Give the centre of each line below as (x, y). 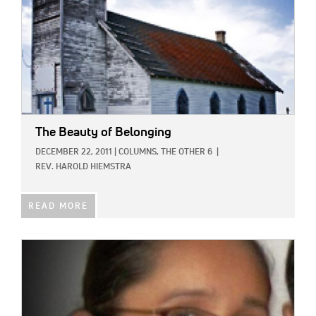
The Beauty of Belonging (103, 132)
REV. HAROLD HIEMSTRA (83, 167)
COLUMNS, (139, 152)
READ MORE (58, 206)
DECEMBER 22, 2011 (74, 152)
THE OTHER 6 (187, 152)
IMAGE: (37, 247)
